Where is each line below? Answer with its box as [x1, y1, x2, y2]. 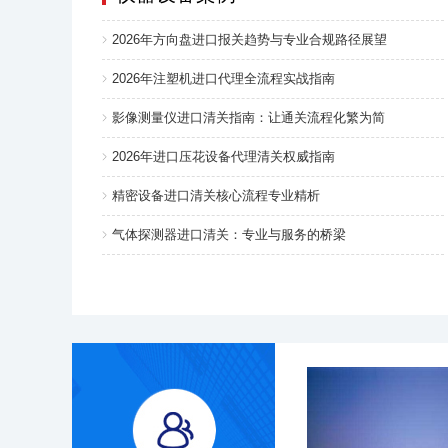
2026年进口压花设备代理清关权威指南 [112, 149, 335, 164]
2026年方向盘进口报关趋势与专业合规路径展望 [112, 32, 387, 47]
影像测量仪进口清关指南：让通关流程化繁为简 [112, 110, 385, 125]
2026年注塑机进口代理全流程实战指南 [112, 71, 335, 86]
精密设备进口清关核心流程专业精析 [112, 188, 320, 203]
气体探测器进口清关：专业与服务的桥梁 [112, 227, 346, 242]
